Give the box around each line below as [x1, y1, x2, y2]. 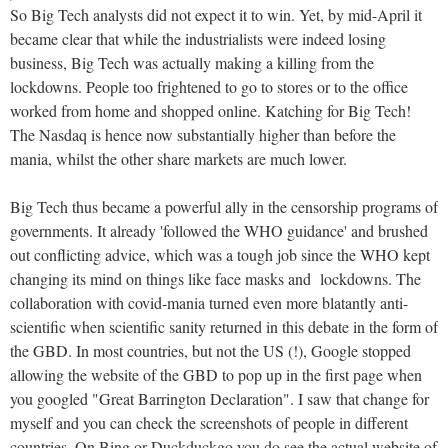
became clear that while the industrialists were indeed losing [10, 27, 386, 49]
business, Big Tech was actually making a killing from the [10, 51, 374, 73]
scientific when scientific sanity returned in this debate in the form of [10, 315, 438, 337]
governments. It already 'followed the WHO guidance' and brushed [10, 219, 428, 241]
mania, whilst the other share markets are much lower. [10, 147, 347, 169]
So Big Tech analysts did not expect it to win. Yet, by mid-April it [10, 3, 422, 25]
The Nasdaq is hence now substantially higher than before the [10, 123, 396, 145]
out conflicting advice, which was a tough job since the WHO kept [10, 243, 430, 265]
